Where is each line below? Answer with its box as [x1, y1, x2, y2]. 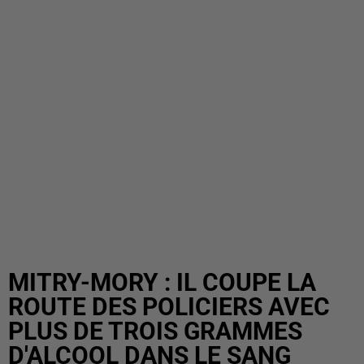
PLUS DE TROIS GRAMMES [8, 317, 302, 345]
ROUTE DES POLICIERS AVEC [8, 292, 330, 321]
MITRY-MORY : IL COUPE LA [8, 268, 316, 297]
